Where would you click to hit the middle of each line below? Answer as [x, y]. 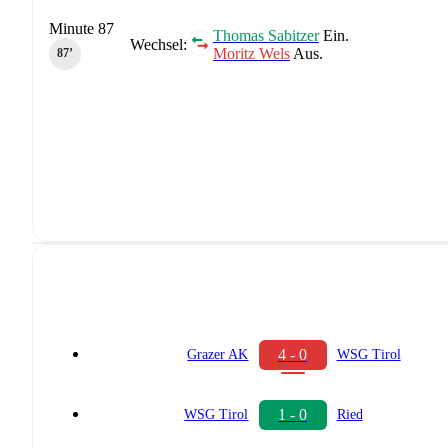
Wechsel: [158, 44]
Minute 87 [81, 28]
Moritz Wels [251, 53]
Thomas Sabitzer [266, 35]
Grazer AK [218, 355]
